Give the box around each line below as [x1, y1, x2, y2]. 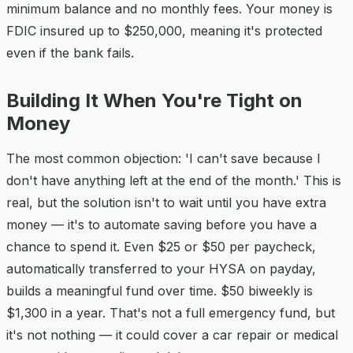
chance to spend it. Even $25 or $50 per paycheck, [6, 238, 316, 255]
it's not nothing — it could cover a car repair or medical [6, 326, 338, 343]
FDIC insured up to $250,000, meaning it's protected [6, 22, 322, 39]
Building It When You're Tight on [6, 88, 303, 112]
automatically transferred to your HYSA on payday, [6, 260, 316, 277]
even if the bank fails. [6, 44, 134, 61]
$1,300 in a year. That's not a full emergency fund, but [6, 304, 335, 321]
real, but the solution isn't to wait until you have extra [6, 194, 326, 210]
